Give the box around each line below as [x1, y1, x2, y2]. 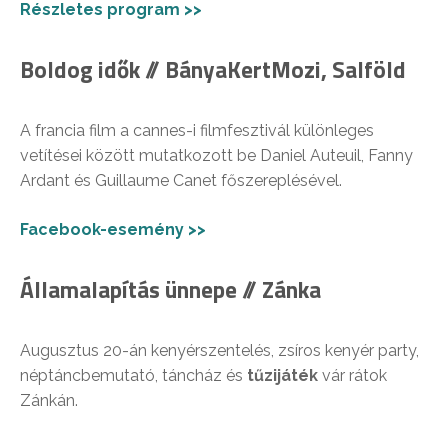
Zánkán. [20, 390, 78, 410]
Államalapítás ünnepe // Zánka [20, 271, 321, 307]
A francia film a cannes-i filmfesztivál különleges [20, 120, 374, 140]
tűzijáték [247, 365, 318, 385]
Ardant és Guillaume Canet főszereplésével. [20, 170, 342, 190]
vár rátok [318, 365, 387, 385]
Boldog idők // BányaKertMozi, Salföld [20, 51, 406, 87]
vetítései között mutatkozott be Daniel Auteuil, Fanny [20, 145, 413, 165]
